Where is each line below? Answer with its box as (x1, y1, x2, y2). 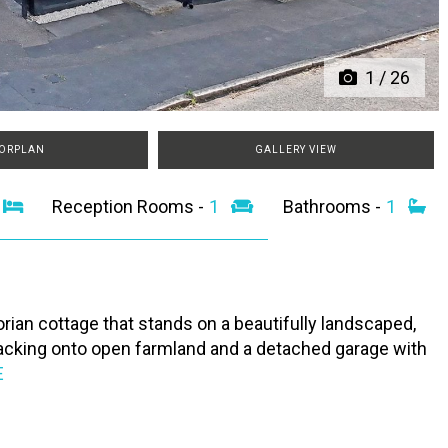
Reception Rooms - (52, 196, 209, 218)
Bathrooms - (283, 196, 386, 218)
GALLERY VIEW (255, 144, 337, 156)
